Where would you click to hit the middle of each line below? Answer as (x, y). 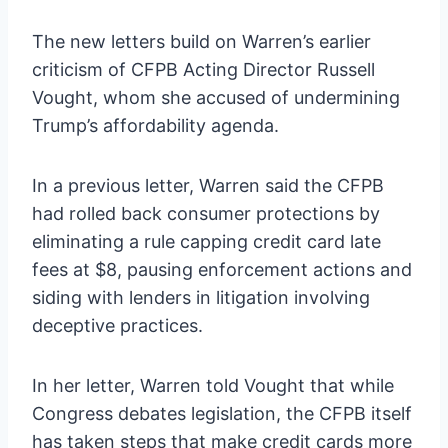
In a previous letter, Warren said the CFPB (208, 185)
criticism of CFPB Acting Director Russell (203, 69)
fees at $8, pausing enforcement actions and (222, 269)
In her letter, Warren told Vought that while (213, 385)
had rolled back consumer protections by (206, 213)
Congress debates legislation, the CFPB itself (222, 413)
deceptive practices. (117, 325)
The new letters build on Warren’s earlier (201, 41)
